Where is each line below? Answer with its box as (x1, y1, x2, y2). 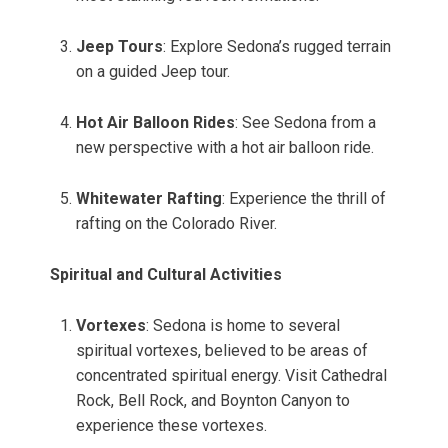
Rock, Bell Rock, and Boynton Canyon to (76, 391, 350, 411)
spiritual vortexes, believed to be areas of (76, 341, 368, 361)
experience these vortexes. (76, 416, 267, 436)
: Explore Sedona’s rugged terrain (163, 37, 391, 57)
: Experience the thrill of (222, 189, 386, 209)
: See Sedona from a (235, 113, 376, 133)
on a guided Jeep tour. (76, 62, 230, 82)
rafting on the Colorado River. (76, 214, 277, 234)
